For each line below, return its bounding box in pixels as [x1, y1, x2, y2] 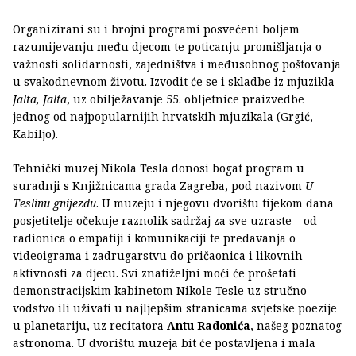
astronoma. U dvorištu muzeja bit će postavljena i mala [13, 335, 315, 350]
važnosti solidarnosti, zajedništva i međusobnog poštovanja [13, 56, 341, 72]
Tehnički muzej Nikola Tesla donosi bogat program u [13, 160, 304, 176]
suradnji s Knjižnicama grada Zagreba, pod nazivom [13, 177, 305, 193]
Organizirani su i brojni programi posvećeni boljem [13, 21, 300, 37]
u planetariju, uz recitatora [13, 317, 164, 333]
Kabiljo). [13, 126, 58, 141]
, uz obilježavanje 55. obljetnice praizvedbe [67, 91, 304, 106]
